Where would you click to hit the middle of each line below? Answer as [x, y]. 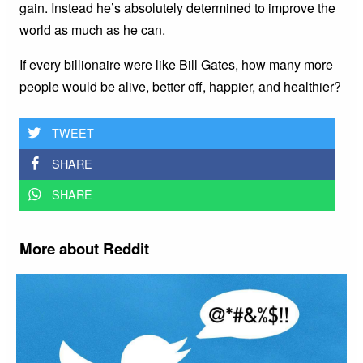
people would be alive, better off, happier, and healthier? [180, 86]
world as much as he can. [92, 29]
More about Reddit [84, 248]
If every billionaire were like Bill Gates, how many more [176, 64]
